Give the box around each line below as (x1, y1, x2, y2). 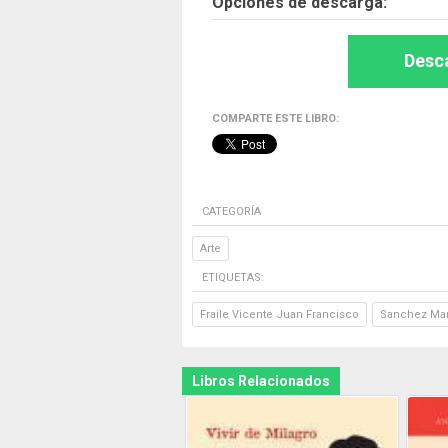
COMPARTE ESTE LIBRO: (212, 112, 339, 125)
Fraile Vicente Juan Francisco (200, 308, 359, 321)
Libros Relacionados (192, 373, 330, 389)
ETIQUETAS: (202, 271, 264, 284)
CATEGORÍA (202, 205, 261, 218)
